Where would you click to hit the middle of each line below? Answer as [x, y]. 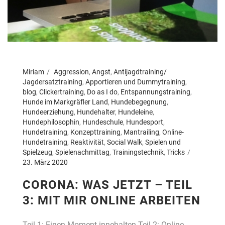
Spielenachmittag [82, 152]
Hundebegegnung [139, 102]
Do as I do [102, 92]
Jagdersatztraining [52, 82]
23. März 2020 [45, 162]
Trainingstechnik [138, 152]
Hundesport [145, 122]
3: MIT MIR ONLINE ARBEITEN [111, 200]
